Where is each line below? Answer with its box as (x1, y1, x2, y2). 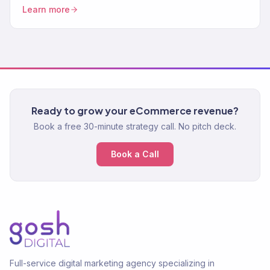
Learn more (22, 4, 70, 14)
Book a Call (111, 149, 159, 160)
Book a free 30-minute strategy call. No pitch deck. (34, 121, 236, 132)
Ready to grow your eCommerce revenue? (31, 104, 239, 118)
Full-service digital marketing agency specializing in (10, 258, 215, 268)
